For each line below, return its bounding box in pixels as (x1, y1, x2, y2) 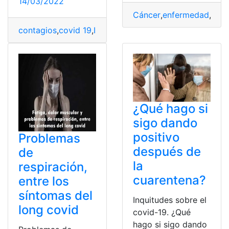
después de (133, 144, 201, 159)
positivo (133, 130, 179, 145)
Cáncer (133, 10, 161, 20)
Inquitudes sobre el (133, 195, 207, 205)
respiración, (18, 159, 87, 175)
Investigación (94, 25, 145, 36)
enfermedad (163, 10, 209, 20)
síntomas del (18, 188, 93, 203)
